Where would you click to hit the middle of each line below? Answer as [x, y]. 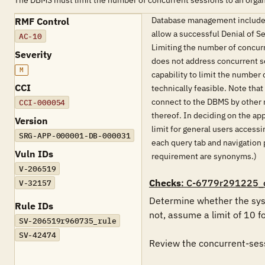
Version [31, 121]
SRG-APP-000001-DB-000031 [75, 135]
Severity [33, 54]
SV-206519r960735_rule [67, 221]
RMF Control [42, 21]
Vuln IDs [34, 154]
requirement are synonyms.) [204, 156]
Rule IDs [34, 206]
